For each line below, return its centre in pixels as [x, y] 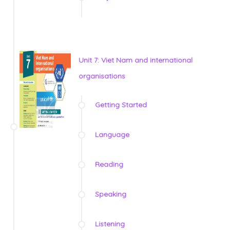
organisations [102, 76]
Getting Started [121, 105]
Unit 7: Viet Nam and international [136, 60]
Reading [109, 165]
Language [112, 135]
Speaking [111, 194]
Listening [110, 224]
